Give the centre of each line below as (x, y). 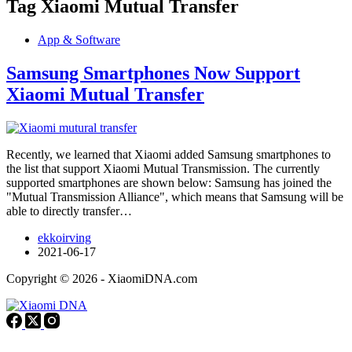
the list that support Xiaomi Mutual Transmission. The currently (163, 168)
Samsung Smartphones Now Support (153, 73)
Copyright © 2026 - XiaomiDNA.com (102, 278)
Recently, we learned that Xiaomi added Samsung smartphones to (169, 154)
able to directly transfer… (69, 211)
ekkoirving (64, 237)
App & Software (79, 39)
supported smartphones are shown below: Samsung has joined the (169, 182)
